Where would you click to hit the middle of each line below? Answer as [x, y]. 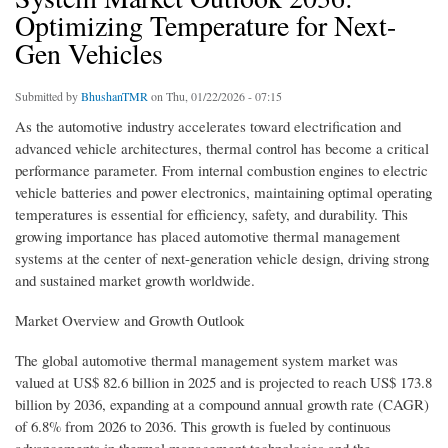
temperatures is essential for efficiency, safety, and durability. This [211, 214]
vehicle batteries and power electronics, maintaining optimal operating [223, 192]
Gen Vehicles [89, 53]
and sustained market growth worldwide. [135, 280]
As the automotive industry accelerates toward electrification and [208, 126]
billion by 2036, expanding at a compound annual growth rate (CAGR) [222, 404]
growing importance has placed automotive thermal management [207, 236]
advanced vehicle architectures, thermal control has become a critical [222, 148]
